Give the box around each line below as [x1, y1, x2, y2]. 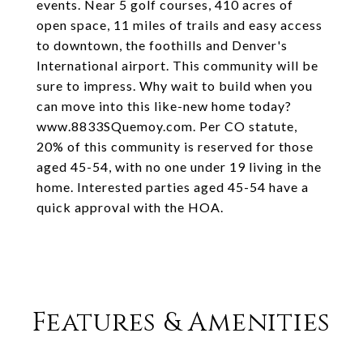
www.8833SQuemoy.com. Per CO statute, [36, 118, 297, 134]
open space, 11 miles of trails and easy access [36, 17, 322, 32]
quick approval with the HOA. [36, 199, 224, 215]
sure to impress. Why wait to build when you [36, 78, 313, 93]
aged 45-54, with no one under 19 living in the [36, 159, 322, 174]
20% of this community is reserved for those [36, 139, 314, 154]
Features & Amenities [32, 305, 331, 340]
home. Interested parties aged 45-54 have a [36, 179, 309, 194]
